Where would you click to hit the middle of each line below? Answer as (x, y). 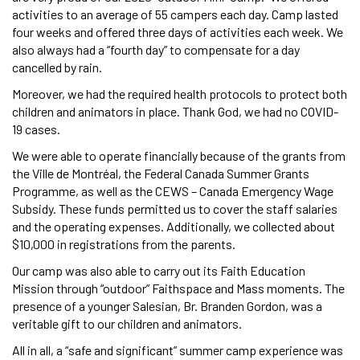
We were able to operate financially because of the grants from (179, 155)
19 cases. (36, 129)
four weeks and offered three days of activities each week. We (178, 31)
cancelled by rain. (57, 67)
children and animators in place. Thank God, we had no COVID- (175, 111)
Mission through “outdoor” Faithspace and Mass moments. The (178, 288)
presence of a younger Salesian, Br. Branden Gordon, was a (167, 305)
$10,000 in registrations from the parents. (124, 243)
